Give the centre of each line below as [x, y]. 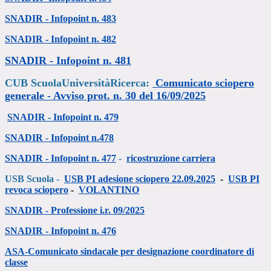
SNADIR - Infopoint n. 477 [60, 158]
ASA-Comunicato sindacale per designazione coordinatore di [129, 252]
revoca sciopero [37, 190]
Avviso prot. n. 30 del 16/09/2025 [129, 96]
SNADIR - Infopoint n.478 [59, 138]
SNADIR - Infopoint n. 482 [60, 39]
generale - [29, 96]
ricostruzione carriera [171, 158]
